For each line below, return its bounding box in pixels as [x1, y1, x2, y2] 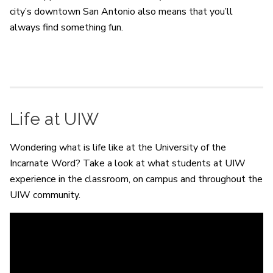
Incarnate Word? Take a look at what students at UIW [10, 156, 246, 170]
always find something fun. [10, 20, 123, 34]
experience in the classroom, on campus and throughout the [10, 172, 263, 186]
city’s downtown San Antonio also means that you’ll [10, 4, 233, 18]
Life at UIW [10, 108, 99, 129]
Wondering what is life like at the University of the [10, 140, 226, 154]
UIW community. [10, 188, 80, 202]
